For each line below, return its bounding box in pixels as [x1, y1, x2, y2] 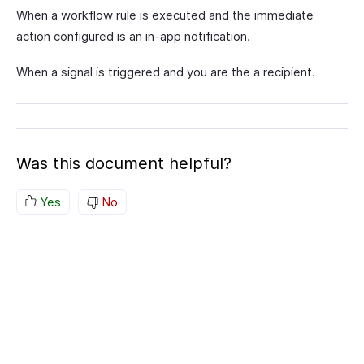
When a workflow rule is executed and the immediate [16, 7, 314, 23]
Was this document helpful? [16, 154, 232, 173]
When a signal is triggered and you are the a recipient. [16, 64, 315, 80]
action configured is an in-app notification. [16, 28, 250, 44]
